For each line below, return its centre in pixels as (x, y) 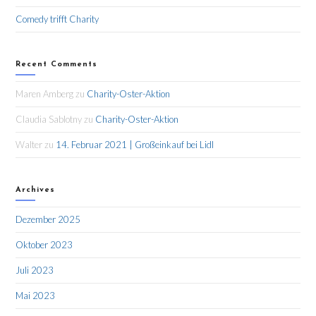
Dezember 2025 (48, 220)
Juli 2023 (35, 271)
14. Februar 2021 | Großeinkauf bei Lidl (135, 145)
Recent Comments (57, 65)
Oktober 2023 (44, 245)
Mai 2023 (36, 296)
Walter (29, 145)
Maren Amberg (45, 94)
